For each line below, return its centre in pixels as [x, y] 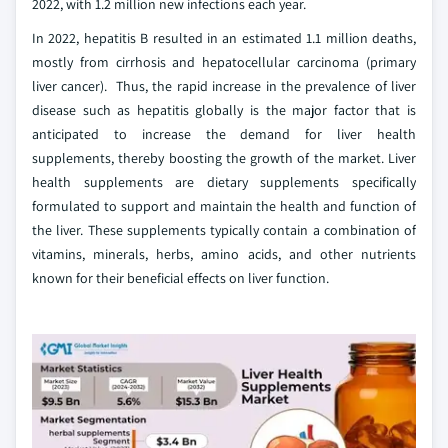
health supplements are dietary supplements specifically [224, 182]
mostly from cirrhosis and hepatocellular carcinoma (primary [224, 62]
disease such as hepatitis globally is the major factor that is [224, 110]
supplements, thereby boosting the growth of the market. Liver [224, 158]
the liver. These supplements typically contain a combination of [224, 230]
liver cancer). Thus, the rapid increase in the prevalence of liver [224, 86]
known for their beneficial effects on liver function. [180, 278]
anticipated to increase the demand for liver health [224, 134]
